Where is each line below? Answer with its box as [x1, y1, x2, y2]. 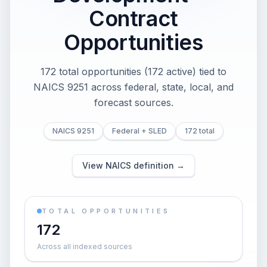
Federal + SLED [112, 126, 167, 135]
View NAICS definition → [82, 160, 185, 170]
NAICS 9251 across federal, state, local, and [33, 81, 234, 93]
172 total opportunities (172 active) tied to [41, 66, 226, 77]
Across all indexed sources [37, 242, 132, 251]
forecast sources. [94, 97, 173, 108]
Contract [88, 5, 179, 32]
